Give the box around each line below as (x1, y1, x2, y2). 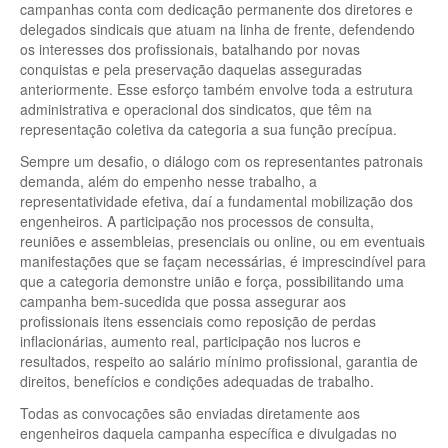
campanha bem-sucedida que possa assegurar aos (20, 290, 346, 311)
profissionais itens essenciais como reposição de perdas (20, 310, 376, 331)
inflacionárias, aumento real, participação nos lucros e (20, 330, 361, 351)
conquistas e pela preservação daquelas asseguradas (20, 58, 362, 79)
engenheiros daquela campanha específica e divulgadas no (20, 422, 397, 443)
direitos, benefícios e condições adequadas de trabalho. (20, 370, 374, 391)
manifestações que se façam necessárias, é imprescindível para (20, 250, 426, 271)
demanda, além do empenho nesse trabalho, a (20, 170, 317, 191)
